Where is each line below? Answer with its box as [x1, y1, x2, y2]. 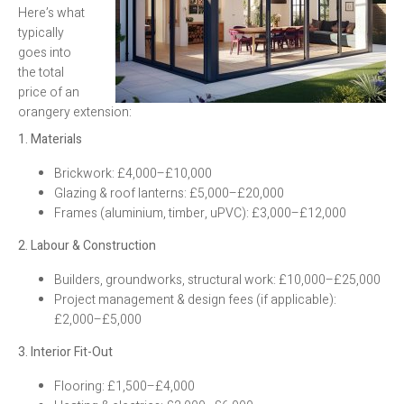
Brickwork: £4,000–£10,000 [54, 163, 212, 183]
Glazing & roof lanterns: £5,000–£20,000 [54, 183, 284, 203]
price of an [18, 82, 79, 102]
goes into [18, 42, 71, 62]
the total [18, 62, 64, 82]
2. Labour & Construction [18, 235, 156, 255]
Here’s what [18, 3, 85, 23]
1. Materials [18, 129, 82, 149]
